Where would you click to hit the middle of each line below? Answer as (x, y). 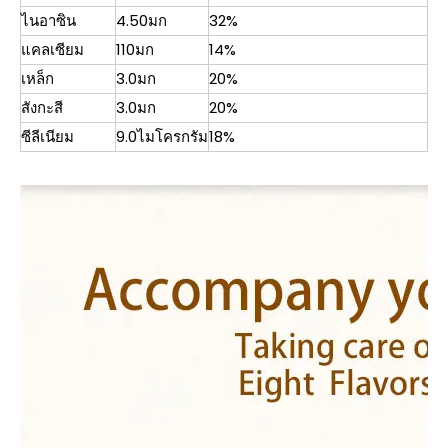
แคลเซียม (52, 49)
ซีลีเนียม (47, 136)
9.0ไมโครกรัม (162, 136)
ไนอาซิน (48, 20)
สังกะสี (42, 107)
